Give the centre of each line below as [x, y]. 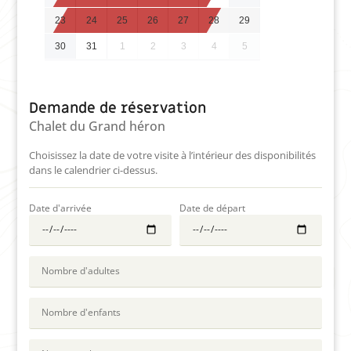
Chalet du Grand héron [98, 126]
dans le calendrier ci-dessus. [94, 170]
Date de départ [212, 208]
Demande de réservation [118, 108]
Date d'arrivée [61, 208]
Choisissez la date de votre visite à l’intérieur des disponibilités [173, 155]
